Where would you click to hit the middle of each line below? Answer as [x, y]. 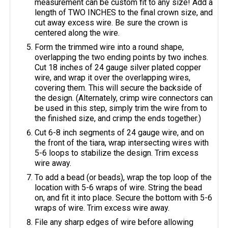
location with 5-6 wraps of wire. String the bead [119, 188]
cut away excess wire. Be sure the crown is [111, 23]
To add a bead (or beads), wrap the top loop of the [123, 178]
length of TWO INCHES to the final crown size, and [124, 13]
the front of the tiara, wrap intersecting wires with [122, 143]
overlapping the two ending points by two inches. [122, 58]
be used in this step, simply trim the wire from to [121, 108]
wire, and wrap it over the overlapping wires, [113, 78]
